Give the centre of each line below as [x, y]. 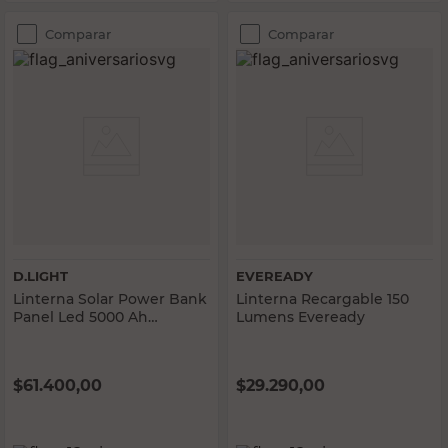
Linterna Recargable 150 [322, 299]
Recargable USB [71, 335]
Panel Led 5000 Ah [80, 317]
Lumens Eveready [300, 317]
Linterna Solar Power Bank [110, 299]
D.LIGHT [40, 276]
